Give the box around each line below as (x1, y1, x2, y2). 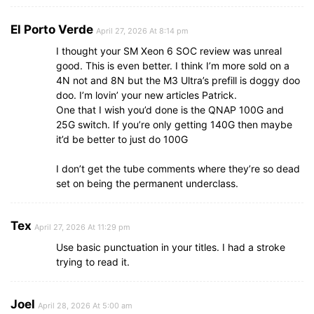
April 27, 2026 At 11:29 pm (34, 222, 130, 233)
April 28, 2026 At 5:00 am (38, 301, 132, 311)
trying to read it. (56, 256, 130, 268)
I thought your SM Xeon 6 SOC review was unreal (56, 45, 282, 57)
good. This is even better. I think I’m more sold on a (56, 60, 289, 72)
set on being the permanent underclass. (56, 177, 238, 190)
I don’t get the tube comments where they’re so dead (56, 163, 300, 175)
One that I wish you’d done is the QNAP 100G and (56, 104, 284, 116)
